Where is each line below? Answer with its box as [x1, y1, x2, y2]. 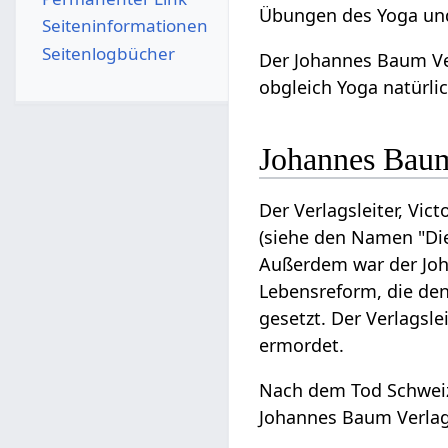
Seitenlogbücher [41, 41, 175, 65]
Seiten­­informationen [41, 14, 208, 38]
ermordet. [259, 333, 345, 358]
